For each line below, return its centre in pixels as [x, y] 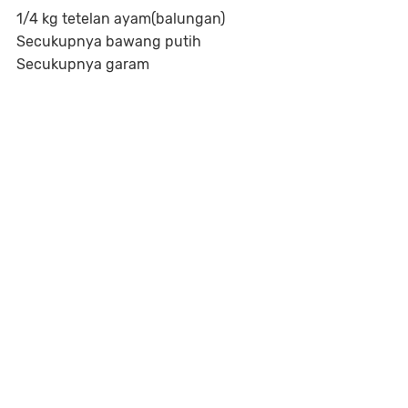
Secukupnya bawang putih [109, 42]
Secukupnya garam [83, 65]
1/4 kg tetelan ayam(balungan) [121, 19]
